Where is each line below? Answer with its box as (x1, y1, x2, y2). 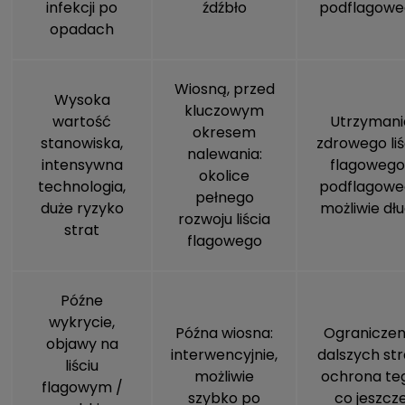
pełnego (194, 187, 254, 209)
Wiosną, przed (174, 79, 275, 100)
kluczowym (184, 100, 264, 122)
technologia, (38, 176, 126, 198)
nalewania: (186, 144, 262, 165)
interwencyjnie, (171, 344, 278, 366)
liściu (65, 355, 99, 377)
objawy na (45, 334, 118, 355)
